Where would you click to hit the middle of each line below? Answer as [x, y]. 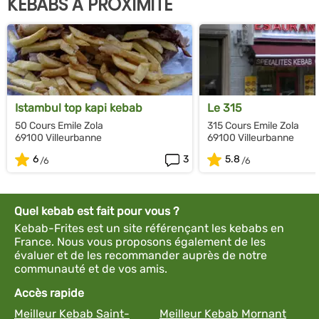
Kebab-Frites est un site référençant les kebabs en [149, 228]
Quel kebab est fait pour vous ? [97, 211]
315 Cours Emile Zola [253, 125]
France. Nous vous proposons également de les [140, 241]
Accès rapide [49, 293]
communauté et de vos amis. [91, 268]
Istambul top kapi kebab [79, 108]
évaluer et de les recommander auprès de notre [141, 255]
